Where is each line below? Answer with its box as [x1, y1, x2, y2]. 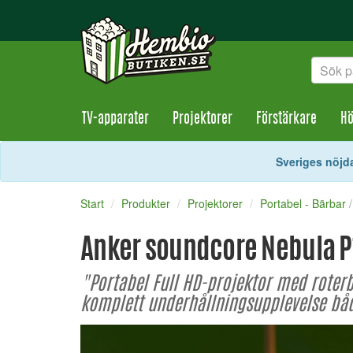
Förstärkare [256, 113, 317, 127]
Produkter [121, 195, 170, 211]
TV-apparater [82, 113, 149, 127]
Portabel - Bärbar [260, 195, 346, 211]
